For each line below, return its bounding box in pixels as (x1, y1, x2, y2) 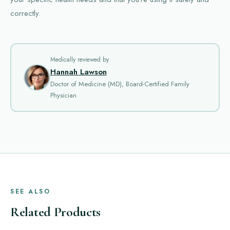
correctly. (10, 8, 41, 19)
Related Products (10, 204, 101, 220)
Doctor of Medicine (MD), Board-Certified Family (50, 79, 189, 89)
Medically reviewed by (50, 54, 109, 64)
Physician (50, 90, 76, 100)
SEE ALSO (10, 187, 50, 196)
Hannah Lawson (50, 66, 107, 78)
